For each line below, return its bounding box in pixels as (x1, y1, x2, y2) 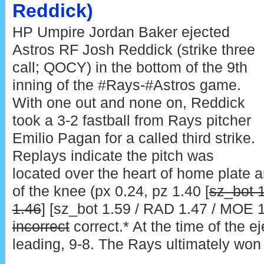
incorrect (12, 219, 70, 235)
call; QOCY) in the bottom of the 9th (12, 60, 247, 76)
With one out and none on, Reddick (12, 95, 245, 111)
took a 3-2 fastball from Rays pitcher (12, 113, 251, 129)
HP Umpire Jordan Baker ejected (12, 24, 230, 41)
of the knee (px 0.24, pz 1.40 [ (12, 183, 209, 200)
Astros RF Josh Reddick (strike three (12, 42, 255, 58)
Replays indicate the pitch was (12, 148, 214, 164)
